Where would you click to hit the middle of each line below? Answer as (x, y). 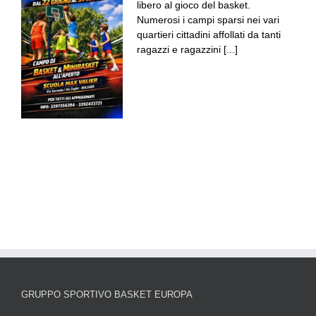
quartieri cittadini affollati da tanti (209, 35)
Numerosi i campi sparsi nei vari (208, 20)
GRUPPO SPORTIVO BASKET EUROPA (107, 295)
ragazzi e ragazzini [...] (187, 50)
